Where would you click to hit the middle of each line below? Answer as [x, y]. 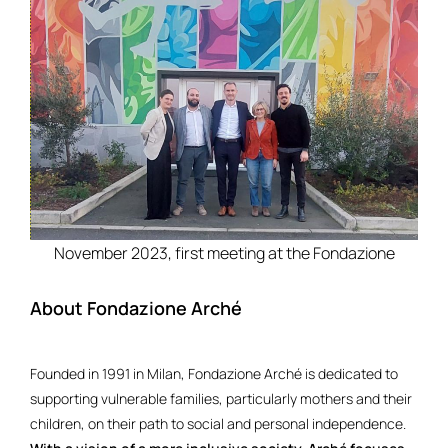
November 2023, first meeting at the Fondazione [224, 253]
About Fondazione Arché [136, 308]
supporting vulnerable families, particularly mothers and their [221, 399]
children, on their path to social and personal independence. [218, 424]
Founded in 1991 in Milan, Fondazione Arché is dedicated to [214, 374]
